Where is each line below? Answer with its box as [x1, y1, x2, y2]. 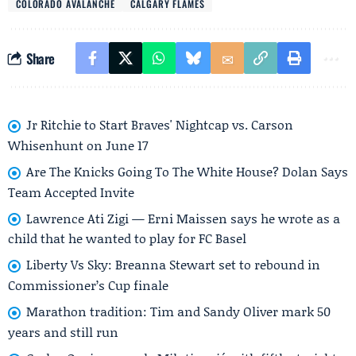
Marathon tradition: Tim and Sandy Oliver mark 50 [26, 302, 331, 321]
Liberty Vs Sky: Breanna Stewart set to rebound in [26, 255, 320, 274]
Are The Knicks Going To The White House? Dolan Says [26, 161, 348, 180]
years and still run [8, 322, 118, 341]
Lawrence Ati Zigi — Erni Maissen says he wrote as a [26, 208, 340, 227]
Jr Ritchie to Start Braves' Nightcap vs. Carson [26, 115, 293, 133]
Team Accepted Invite [8, 182, 134, 201]
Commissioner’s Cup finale [8, 276, 168, 295]
